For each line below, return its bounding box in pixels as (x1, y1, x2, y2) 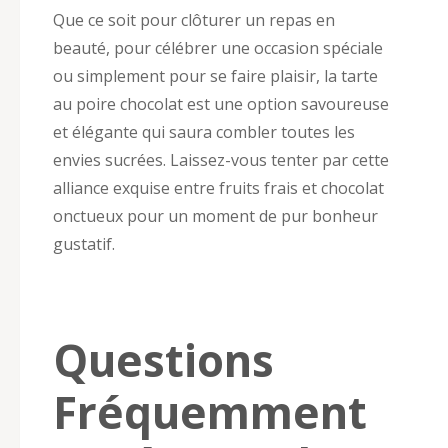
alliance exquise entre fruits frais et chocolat (53, 176, 384, 199)
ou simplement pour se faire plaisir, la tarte (53, 64, 378, 87)
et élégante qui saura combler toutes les (53, 120, 355, 143)
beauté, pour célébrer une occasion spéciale (53, 36, 383, 59)
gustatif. (53, 232, 115, 255)
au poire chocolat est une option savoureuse (53, 92, 389, 115)
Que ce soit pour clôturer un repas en (53, 8, 335, 31)
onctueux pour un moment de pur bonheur (53, 204, 378, 227)
